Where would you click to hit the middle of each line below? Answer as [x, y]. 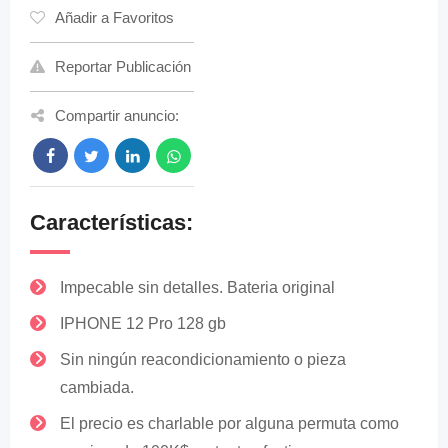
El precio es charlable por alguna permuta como [229, 423]
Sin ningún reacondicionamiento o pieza [203, 359]
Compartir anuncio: [117, 115]
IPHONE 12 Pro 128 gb [143, 323]
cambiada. [97, 387]
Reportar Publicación [123, 66]
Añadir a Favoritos [114, 17]
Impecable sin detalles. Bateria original [197, 287]
